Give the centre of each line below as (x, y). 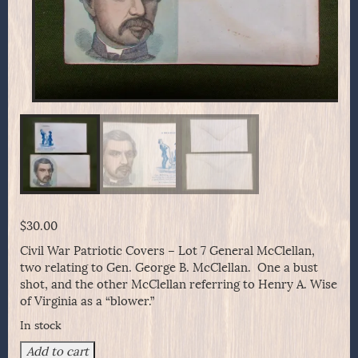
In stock (41, 325)
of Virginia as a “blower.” (87, 301)
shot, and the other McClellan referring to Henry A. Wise (179, 284)
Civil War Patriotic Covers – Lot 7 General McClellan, (167, 251)
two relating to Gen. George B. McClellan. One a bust (169, 267)
